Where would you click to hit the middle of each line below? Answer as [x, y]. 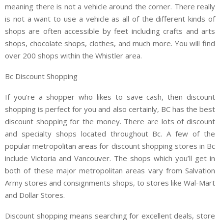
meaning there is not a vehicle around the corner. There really [110, 7]
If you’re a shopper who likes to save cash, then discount [110, 97]
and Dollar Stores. [35, 195]
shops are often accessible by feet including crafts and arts [110, 31]
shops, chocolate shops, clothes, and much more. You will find [110, 43]
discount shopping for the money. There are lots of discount [110, 122]
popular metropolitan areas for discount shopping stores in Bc [110, 146]
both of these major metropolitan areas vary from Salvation [110, 171]
